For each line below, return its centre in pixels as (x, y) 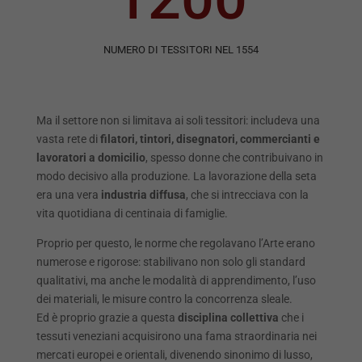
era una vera (68, 194)
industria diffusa (143, 194)
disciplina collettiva (228, 317)
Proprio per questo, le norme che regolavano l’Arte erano (175, 243)
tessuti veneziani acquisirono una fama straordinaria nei (176, 336)
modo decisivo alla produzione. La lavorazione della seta (176, 176)
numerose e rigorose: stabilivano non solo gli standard (170, 261)
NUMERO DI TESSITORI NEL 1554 (181, 49)
